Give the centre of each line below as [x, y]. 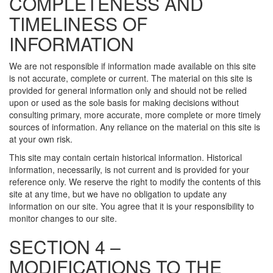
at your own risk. [41, 139]
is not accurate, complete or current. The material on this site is [131, 78]
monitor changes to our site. [63, 218]
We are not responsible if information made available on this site [133, 66]
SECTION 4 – [65, 246]
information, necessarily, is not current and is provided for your [129, 169]
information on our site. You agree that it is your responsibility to [132, 206]
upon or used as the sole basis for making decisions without [124, 102]
